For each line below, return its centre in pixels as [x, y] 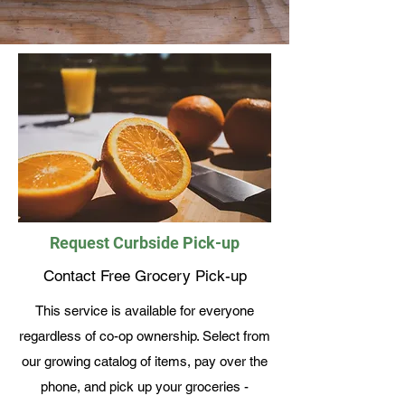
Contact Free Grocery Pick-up [145, 276]
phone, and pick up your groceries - [145, 386]
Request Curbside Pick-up [145, 243]
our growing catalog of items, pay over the [145, 361]
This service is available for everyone [145, 311]
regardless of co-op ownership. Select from [145, 336]
